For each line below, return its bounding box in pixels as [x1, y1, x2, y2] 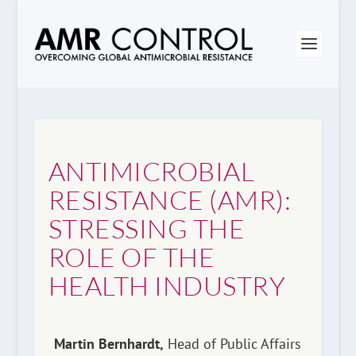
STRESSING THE [48, 212, 246, 245]
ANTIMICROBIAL [48, 155, 255, 188]
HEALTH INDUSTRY [48, 269, 286, 302]
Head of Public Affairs [164, 335, 302, 353]
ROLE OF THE [48, 241, 215, 273]
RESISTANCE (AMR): [48, 184, 292, 216]
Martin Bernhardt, [54, 335, 164, 353]
